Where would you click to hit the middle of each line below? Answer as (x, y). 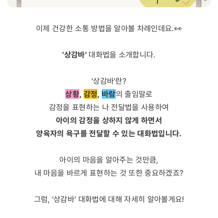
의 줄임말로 (134, 94)
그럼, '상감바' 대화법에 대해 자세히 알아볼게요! (109, 199)
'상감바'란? (109, 81)
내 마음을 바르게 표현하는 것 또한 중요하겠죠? (109, 173)
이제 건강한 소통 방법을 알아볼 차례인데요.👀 (109, 28)
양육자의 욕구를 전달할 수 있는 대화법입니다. (109, 133)
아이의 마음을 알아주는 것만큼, (109, 160)
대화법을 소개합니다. (121, 54)
